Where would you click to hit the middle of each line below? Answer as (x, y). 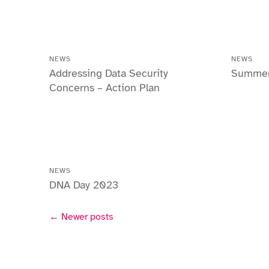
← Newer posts (81, 217)
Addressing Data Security (109, 73)
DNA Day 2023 (84, 185)
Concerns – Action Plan (104, 88)
